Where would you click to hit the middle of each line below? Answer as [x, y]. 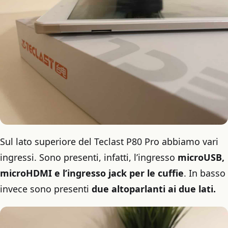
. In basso [205, 173]
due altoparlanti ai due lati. [154, 189]
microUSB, [201, 158]
